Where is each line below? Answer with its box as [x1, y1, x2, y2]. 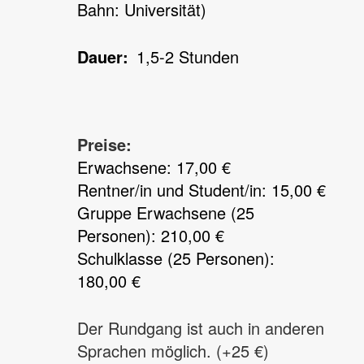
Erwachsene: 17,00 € [77, 155, 231, 179]
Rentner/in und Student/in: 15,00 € [77, 178, 326, 201]
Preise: [77, 132, 132, 156]
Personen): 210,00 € [77, 223, 224, 247]
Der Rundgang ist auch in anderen [77, 316, 324, 340]
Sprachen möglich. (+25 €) [77, 339, 269, 362]
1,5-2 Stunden [136, 45, 239, 68]
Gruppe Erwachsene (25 [77, 201, 254, 224]
